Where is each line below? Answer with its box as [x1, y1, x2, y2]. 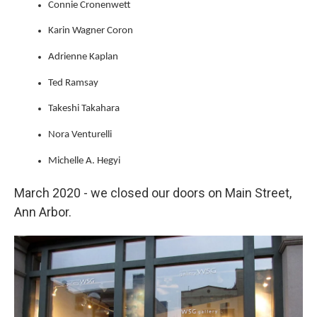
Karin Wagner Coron [48, 25, 133, 37]
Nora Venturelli [48, 129, 112, 141]
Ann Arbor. [14, 204, 71, 219]
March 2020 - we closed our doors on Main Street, [14, 185, 292, 200]
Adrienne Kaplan [48, 52, 118, 63]
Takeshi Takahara [48, 103, 120, 115]
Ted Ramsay [48, 77, 98, 88]
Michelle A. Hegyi [48, 155, 120, 166]
